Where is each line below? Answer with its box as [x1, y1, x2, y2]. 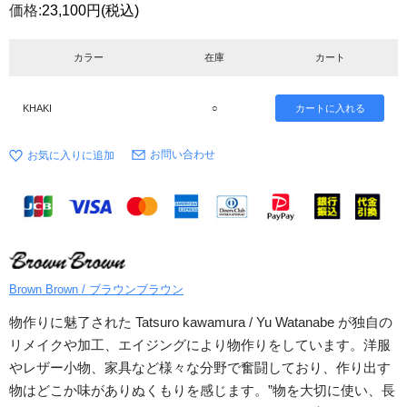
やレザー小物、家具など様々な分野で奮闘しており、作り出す [9, 360, 391, 376]
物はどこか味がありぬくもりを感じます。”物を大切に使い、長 [9, 382, 395, 399]
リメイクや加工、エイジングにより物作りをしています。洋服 [9, 337, 391, 353]
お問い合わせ [150, 148, 215, 161]
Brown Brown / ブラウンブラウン [9, 283, 184, 297]
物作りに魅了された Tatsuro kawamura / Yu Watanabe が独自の [9, 314, 392, 331]
